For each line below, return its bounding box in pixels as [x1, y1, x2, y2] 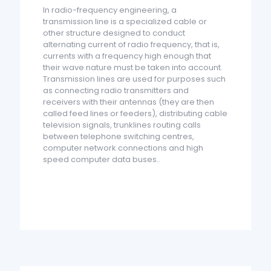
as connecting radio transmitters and [43, 84, 189, 96]
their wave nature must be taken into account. [43, 61, 223, 73]
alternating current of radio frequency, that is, [43, 38, 220, 50]
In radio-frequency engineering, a [43, 4, 177, 16]
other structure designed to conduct [43, 27, 186, 39]
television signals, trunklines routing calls [43, 119, 201, 131]
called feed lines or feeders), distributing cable [43, 107, 228, 119]
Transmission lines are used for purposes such [43, 73, 226, 85]
